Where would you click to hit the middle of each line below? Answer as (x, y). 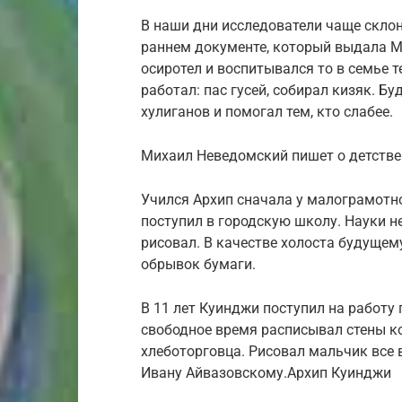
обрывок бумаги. (198, 264)
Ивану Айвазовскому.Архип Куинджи (266, 372)
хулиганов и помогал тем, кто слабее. (267, 111)
